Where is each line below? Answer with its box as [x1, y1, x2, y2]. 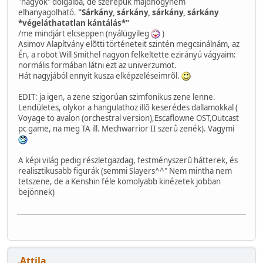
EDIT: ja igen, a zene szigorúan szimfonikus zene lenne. [18, 91, 215, 102]
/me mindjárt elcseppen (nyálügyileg [18, 28, 151, 39]
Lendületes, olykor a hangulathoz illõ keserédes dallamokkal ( [18, 102, 238, 113]
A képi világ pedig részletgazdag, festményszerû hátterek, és [18, 154, 238, 166]
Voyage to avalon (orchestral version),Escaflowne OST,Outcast [18, 112, 239, 123]
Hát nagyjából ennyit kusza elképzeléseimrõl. [18, 70, 181, 81]
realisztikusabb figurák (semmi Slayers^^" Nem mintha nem [18, 165, 232, 176]
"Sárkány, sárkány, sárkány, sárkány [78, 6, 219, 18]
